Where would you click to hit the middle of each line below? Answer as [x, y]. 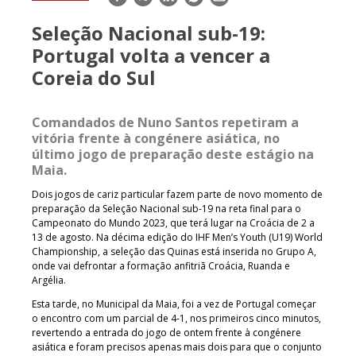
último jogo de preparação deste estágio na [173, 154]
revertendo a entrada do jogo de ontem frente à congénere [166, 332]
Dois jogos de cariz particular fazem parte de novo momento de [177, 194]
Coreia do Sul [94, 77]
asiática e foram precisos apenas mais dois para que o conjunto [177, 346]
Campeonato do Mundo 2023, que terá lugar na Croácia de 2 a [173, 222]
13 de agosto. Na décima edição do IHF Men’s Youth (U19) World [177, 237]
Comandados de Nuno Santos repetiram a [165, 122]
